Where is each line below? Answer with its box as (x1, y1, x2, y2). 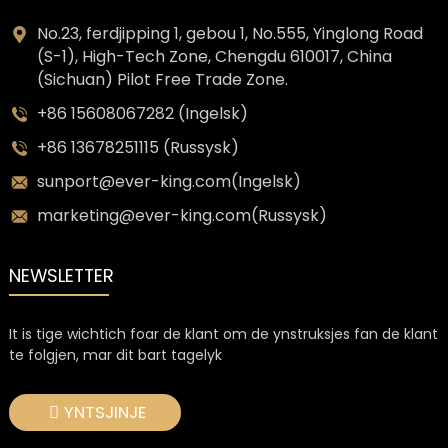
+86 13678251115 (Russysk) (36, 136, 239, 160)
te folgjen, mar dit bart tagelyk (8, 344, 222, 365)
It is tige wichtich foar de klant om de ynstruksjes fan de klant (8, 323, 438, 344)
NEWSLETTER (8, 262, 114, 288)
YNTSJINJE (63, 399, 146, 424)
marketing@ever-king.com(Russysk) (36, 204, 327, 228)
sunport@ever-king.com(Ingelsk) (36, 170, 301, 194)
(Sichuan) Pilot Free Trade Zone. (36, 68, 288, 92)
